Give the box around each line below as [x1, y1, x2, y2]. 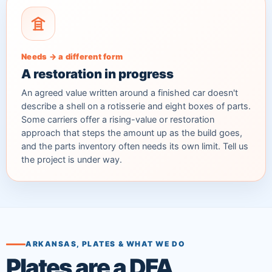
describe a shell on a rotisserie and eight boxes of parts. [21, 100, 251, 112]
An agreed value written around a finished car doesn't [21, 87, 238, 98]
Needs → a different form [21, 51, 123, 61]
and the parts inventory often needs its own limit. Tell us [21, 140, 248, 152]
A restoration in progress [21, 66, 174, 81]
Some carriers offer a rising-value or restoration [21, 114, 214, 125]
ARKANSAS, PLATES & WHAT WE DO [25, 239, 186, 249]
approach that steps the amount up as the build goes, [21, 127, 242, 138]
